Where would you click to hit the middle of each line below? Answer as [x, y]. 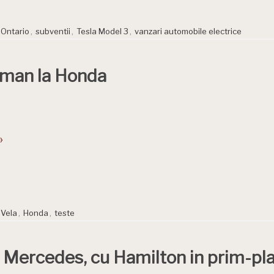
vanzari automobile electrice [188, 31]
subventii [53, 31]
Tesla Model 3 [102, 31]
